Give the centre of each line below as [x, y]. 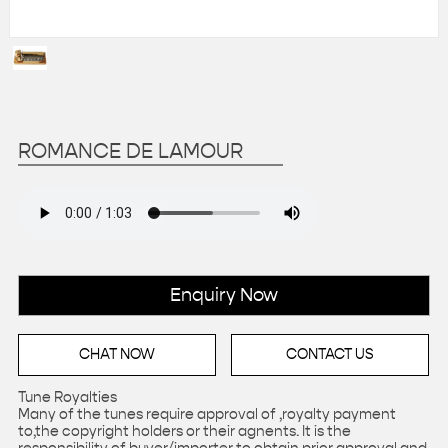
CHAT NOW [116, 355]
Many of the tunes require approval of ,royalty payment [206, 415]
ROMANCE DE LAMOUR [130, 152]
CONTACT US [330, 355]
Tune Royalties [67, 398]
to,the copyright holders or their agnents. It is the [184, 432]
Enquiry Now [223, 295]
